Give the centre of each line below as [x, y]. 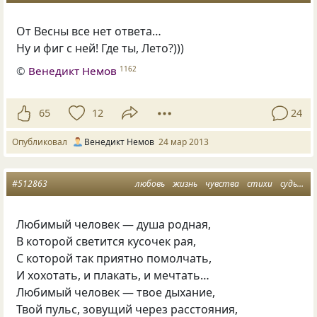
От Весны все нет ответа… [89, 31]
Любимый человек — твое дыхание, [116, 292]
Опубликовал [42, 142]
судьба [288, 183]
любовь [150, 183]
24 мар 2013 [184, 142]
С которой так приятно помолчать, [114, 258]
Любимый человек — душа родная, [114, 224]
